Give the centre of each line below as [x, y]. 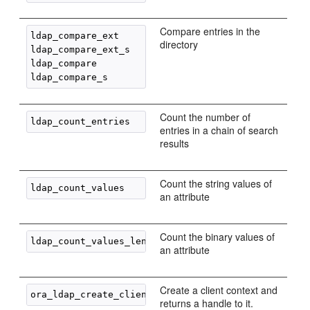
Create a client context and [219, 290]
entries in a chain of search [219, 130]
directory [179, 44]
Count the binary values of [218, 237]
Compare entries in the [210, 31]
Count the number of [206, 117]
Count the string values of [216, 183]
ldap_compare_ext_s [81, 49]
